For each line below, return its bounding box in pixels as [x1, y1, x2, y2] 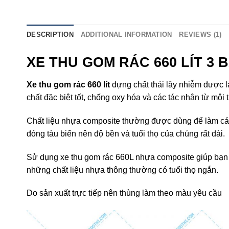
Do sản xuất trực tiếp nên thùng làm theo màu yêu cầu [27, 189, 224, 198]
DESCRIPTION [27, 31, 74, 39]
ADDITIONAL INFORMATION [80, 31, 172, 39]
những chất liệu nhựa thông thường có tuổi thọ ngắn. [27, 165, 218, 174]
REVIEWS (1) [179, 31, 222, 39]
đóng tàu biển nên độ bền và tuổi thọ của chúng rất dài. [27, 129, 225, 138]
